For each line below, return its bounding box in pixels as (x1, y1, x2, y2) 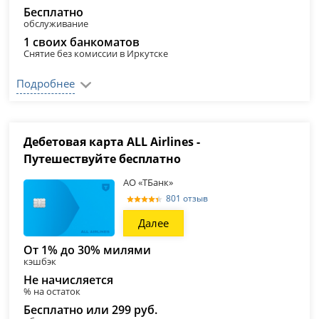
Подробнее (16, 76, 75, 90)
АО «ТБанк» (123, 176, 174, 189)
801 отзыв (166, 192, 209, 204)
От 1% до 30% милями (23, 242, 152, 258)
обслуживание (23, 17, 89, 30)
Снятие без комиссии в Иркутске (23, 47, 169, 60)
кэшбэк (23, 255, 57, 268)
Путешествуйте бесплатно (23, 151, 182, 167)
